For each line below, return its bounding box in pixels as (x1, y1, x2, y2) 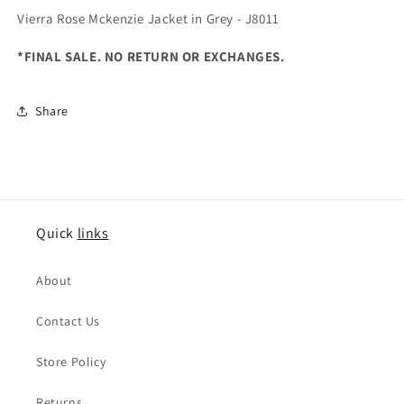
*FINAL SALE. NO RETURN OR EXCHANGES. (17, 48, 285, 66)
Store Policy (36, 353, 106, 371)
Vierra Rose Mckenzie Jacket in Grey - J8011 (17, 10, 283, 28)
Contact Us (36, 313, 100, 330)
